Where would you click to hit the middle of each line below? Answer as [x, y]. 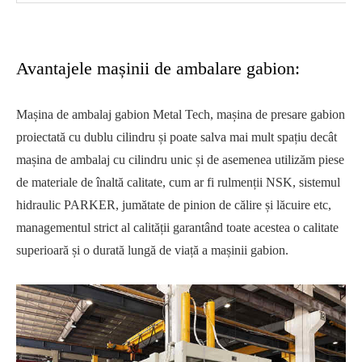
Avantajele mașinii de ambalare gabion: [158, 68]
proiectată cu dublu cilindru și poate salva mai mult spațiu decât [177, 137]
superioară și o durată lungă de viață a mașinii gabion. [152, 250]
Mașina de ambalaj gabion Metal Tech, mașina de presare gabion [181, 114]
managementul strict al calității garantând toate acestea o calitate [177, 227]
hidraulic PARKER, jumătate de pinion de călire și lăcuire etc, [174, 205]
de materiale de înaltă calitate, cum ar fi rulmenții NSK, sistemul [178, 182]
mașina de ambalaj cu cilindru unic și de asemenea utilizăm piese [180, 160]
